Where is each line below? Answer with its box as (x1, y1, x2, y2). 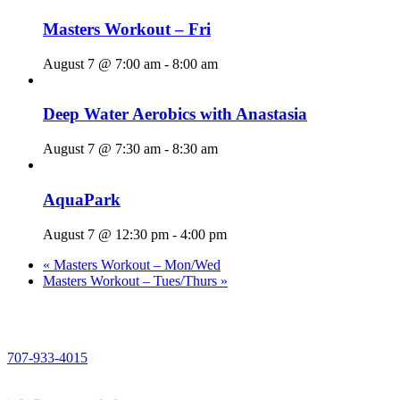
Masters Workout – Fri (43, 20, 211, 39)
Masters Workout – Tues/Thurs (43, 272, 221, 288)
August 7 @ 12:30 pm (43, 226, 169, 242)
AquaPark (43, 189, 121, 209)
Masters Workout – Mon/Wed (50, 256, 221, 272)
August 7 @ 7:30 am (43, 141, 161, 157)
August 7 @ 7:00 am (43, 55, 161, 71)
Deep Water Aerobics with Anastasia (43, 104, 307, 124)
